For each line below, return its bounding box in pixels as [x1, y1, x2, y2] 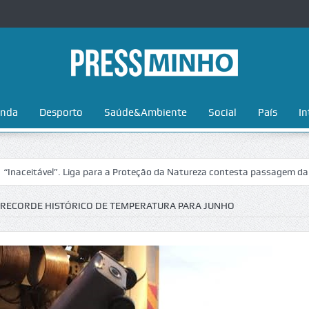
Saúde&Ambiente [103, 106, 187, 119]
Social [208, 106, 237, 119]
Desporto [39, 106, 83, 119]
